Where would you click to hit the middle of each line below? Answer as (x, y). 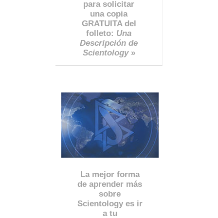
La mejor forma (110, 175)
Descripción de (109, 43)
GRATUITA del (109, 24)
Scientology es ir (110, 204)
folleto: (101, 34)
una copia (109, 14)
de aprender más (110, 184)
